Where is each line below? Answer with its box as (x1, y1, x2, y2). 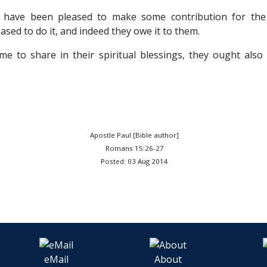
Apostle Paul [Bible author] (90, 131, 179, 139)
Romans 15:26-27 (105, 144, 164, 153)
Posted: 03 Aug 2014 (101, 157, 169, 166)
